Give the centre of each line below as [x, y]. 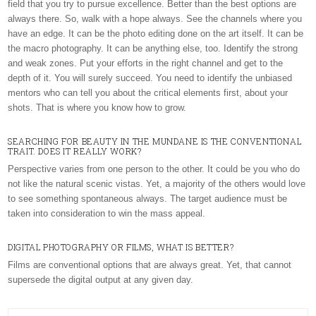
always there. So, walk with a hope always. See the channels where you [155, 19]
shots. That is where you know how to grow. [97, 108]
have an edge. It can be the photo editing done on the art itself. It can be [156, 34]
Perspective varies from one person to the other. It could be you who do [154, 169]
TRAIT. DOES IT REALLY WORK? [75, 151]
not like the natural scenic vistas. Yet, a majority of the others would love [157, 184]
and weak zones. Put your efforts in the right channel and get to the [146, 63]
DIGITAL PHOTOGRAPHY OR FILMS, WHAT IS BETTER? [121, 247]
